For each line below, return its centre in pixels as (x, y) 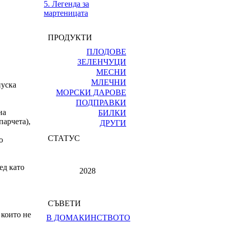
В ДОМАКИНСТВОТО (88, 218)
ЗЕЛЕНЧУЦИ (102, 62)
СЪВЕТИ (62, 203)
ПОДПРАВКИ (101, 103)
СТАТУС (62, 138)
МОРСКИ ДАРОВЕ (91, 92)
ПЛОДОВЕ (106, 52)
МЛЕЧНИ (109, 82)
